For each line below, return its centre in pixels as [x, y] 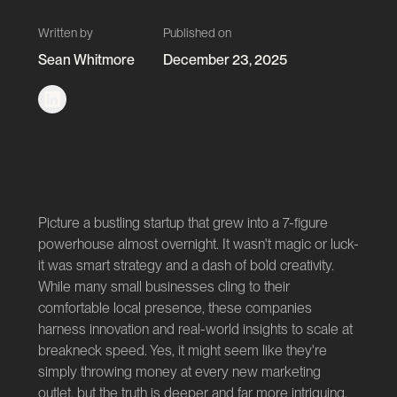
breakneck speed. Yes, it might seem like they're [182, 351]
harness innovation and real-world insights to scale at [195, 330]
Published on [197, 33]
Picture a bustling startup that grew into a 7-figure [183, 223]
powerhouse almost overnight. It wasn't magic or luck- [198, 245]
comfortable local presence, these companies [175, 308]
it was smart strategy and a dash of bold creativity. [186, 266]
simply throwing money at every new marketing [179, 372]
